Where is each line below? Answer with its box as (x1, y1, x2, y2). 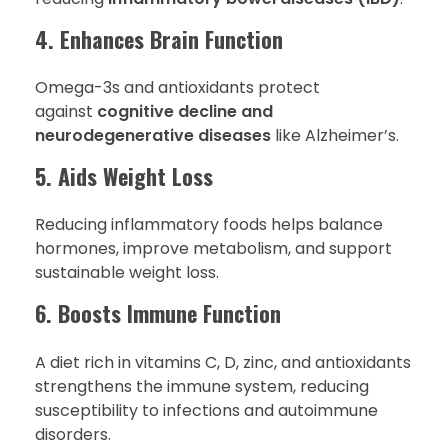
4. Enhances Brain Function (35, 23, 283, 55)
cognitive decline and (97, 100, 273, 124)
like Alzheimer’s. (271, 124, 399, 148)
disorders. (35, 422, 111, 446)
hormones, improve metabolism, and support (35, 237, 392, 261)
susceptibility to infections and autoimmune (35, 398, 378, 422)
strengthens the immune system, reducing (35, 374, 369, 398)
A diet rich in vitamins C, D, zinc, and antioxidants (35, 350, 411, 374)
